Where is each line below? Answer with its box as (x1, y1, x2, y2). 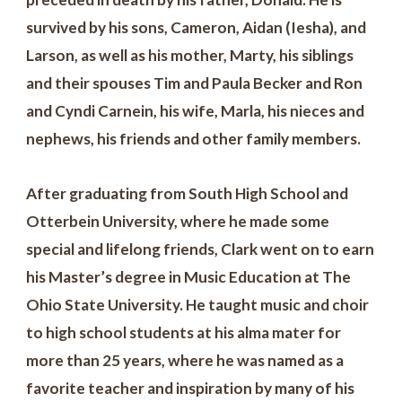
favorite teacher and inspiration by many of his (26, 379, 355, 398)
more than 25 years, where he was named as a (26, 351, 345, 371)
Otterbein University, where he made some (26, 212, 330, 232)
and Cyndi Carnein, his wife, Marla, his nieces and (26, 100, 365, 120)
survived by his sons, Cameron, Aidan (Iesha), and (26, 17, 367, 37)
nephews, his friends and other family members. (26, 128, 362, 148)
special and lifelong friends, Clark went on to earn (26, 240, 375, 259)
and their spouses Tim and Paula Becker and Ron (26, 73, 363, 92)
